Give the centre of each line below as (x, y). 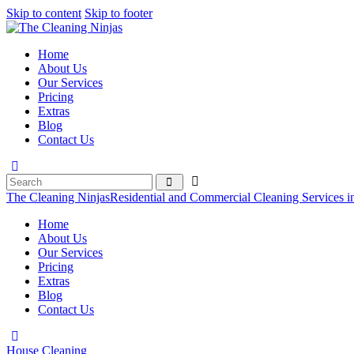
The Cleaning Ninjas (58, 197)
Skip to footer (119, 13)
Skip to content (44, 13)
